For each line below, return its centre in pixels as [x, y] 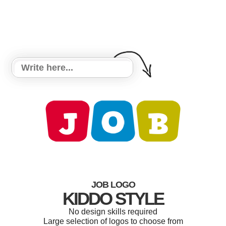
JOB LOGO [113, 185]
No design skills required [113, 212]
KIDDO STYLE [113, 199]
